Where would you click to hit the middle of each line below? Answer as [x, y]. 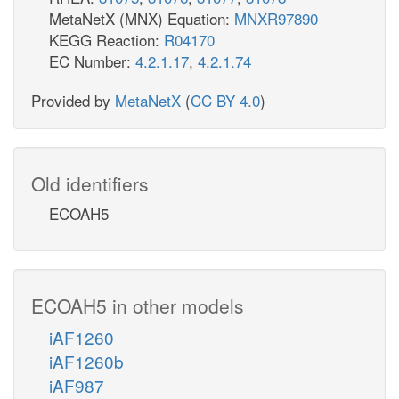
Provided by [73, 100]
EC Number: [92, 61]
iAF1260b [86, 361]
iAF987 [77, 385]
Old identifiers [90, 183]
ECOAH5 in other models [138, 305]
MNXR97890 [276, 18]
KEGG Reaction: [106, 39]
